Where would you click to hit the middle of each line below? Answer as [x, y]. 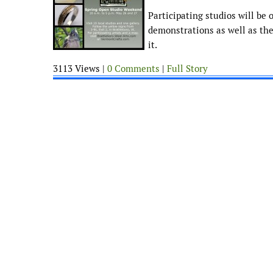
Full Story [187, 68]
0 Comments [133, 68]
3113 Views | [80, 68]
